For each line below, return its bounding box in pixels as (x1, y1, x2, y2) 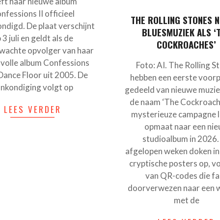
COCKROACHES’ (157, 37, 217, 52)
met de (173, 195, 199, 206)
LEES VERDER (3, 103, 61, 116)
